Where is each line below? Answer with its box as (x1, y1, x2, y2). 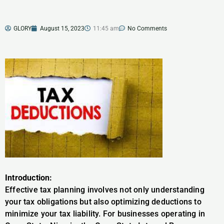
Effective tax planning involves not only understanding (5, 184, 204, 194)
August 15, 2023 (40, 25, 84, 32)
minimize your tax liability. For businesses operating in (5, 208, 205, 218)
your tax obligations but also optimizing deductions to (5, 196, 201, 206)
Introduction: (5, 172, 52, 182)
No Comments (127, 25, 167, 32)
